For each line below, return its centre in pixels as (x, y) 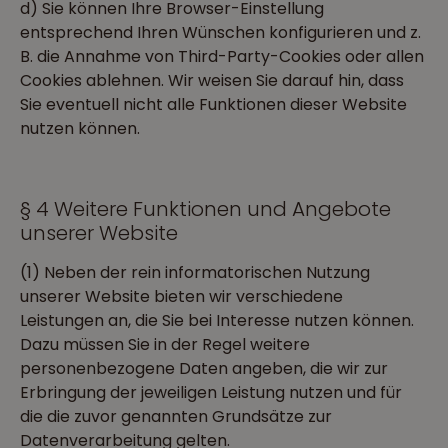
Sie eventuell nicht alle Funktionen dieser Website (213, 104)
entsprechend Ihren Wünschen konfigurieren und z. (220, 32)
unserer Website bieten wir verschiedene (181, 296)
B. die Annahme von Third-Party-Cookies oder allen (222, 56)
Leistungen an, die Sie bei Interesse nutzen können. (217, 320)
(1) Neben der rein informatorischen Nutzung (195, 272)
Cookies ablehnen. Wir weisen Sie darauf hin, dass (212, 80)
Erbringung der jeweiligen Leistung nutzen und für (211, 392)
